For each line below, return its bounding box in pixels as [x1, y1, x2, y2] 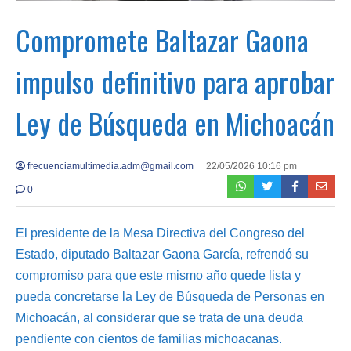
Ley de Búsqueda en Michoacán [16, 101, 335, 143]
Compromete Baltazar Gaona [16, 18, 309, 60]
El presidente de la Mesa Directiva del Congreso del [16, 226, 305, 240]
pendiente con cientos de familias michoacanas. [16, 331, 282, 346]
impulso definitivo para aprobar [16, 60, 335, 102]
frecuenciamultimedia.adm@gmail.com [25, 160, 194, 172]
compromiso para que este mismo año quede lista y [16, 268, 301, 282]
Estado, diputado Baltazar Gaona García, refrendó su [16, 247, 309, 261]
